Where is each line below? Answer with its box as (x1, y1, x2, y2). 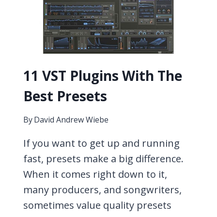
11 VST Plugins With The (23, 66, 182, 85)
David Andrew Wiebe (34, 114, 109, 125)
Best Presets (23, 86, 107, 105)
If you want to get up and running (23, 136, 180, 150)
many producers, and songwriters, (23, 183, 182, 196)
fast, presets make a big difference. (23, 152, 184, 165)
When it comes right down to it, (23, 167, 167, 181)
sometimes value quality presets (23, 198, 171, 212)
